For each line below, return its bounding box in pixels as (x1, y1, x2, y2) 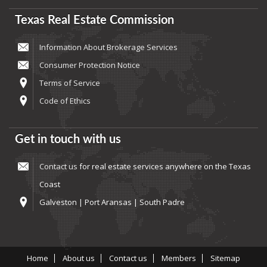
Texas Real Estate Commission (15, 14, 174, 27)
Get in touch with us (15, 133, 121, 146)
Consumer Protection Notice (39, 60, 140, 71)
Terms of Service (39, 77, 100, 89)
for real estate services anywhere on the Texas (77, 161, 251, 172)
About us (63, 253, 95, 264)
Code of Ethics (39, 95, 91, 107)
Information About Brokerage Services (39, 42, 178, 53)
